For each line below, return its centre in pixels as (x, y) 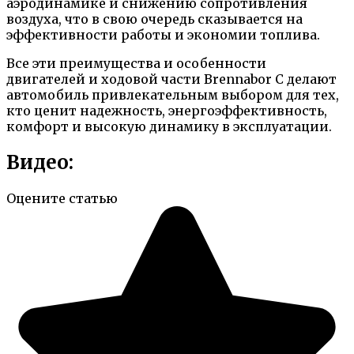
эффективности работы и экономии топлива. (163, 34)
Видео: (40, 162)
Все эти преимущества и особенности (136, 63)
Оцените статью (62, 198)
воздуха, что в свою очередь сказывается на (154, 19)
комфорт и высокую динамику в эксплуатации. (169, 126)
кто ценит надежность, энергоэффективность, (167, 110)
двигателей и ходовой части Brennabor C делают (171, 79)
